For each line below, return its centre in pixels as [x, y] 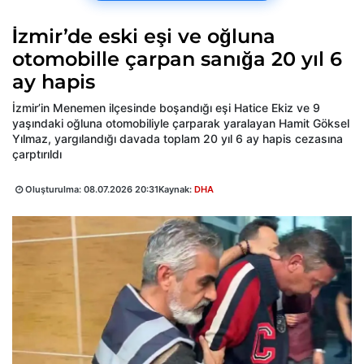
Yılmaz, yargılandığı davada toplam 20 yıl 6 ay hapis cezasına [178, 139]
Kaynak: [176, 190]
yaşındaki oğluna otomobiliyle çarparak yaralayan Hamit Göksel [181, 123]
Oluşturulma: [53, 190]
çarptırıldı [37, 154]
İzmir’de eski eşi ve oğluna [144, 37]
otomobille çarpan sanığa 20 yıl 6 [177, 59]
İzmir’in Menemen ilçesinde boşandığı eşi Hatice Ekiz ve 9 [166, 108]
